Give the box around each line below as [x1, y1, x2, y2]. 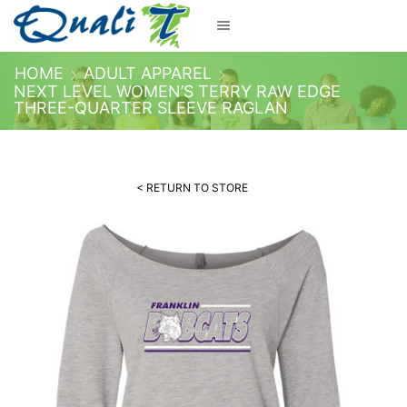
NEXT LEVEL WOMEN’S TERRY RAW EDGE [14, 81, 341, 101]
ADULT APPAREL [84, 63, 212, 83]
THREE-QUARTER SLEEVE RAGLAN [14, 97, 288, 117]
